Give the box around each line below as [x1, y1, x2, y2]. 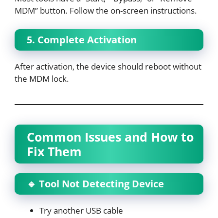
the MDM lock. [15, 73, 69, 84]
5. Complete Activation [27, 33, 137, 46]
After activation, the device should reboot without [15, 60, 201, 72]
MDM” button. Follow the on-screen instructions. [15, 5, 197, 16]
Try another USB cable [39, 204, 123, 216]
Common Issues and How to [27, 128, 194, 145]
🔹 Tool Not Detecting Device [27, 177, 164, 190]
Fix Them [27, 143, 82, 160]
